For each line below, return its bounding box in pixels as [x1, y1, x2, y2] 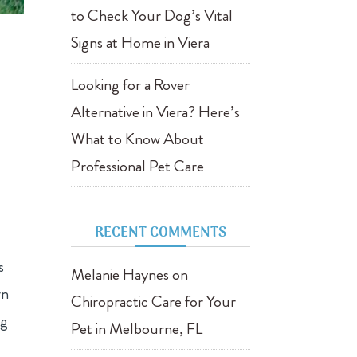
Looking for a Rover [71, 73, 190, 96]
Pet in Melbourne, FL [71, 317, 203, 340]
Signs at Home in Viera [71, 31, 210, 54]
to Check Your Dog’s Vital [71, 4, 233, 27]
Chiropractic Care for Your [71, 290, 237, 313]
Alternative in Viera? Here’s [71, 100, 241, 124]
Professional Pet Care [71, 155, 205, 178]
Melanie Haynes [71, 263, 170, 286]
